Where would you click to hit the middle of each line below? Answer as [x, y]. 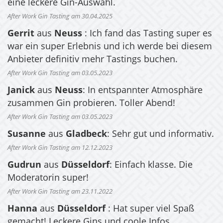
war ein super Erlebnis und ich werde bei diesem [110, 47]
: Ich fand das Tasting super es [148, 34]
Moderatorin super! [48, 178]
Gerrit [22, 34]
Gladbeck [86, 135]
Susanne [27, 135]
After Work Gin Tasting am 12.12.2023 [60, 148]
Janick [21, 91]
